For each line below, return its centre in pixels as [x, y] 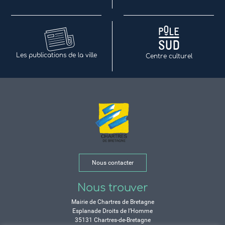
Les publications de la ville [56, 55]
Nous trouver [113, 188]
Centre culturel [169, 57]
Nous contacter [113, 163]
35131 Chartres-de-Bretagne [113, 220]
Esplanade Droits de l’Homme [113, 211]
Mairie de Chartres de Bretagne [113, 202]
